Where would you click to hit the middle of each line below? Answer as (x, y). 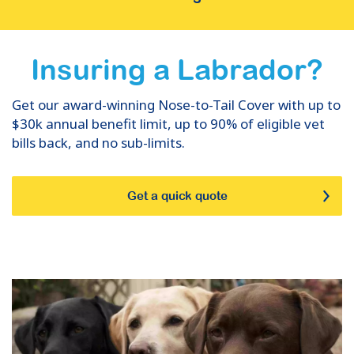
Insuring (92, 70)
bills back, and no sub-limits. (98, 143)
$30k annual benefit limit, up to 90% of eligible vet (168, 124)
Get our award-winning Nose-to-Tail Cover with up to (176, 105)
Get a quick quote (177, 196)
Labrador (242, 70)
